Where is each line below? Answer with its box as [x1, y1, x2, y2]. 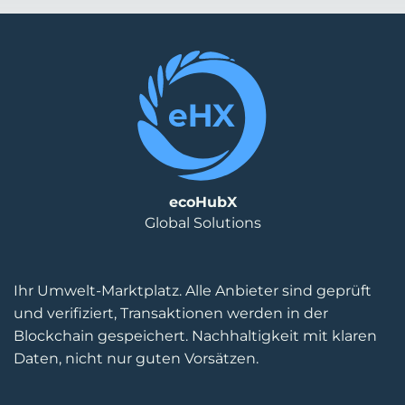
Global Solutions [144, 214, 261, 232]
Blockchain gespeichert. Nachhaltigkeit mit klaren [14, 326, 377, 344]
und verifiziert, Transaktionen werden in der [14, 304, 328, 322]
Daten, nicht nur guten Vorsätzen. [14, 349, 259, 367]
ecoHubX [168, 193, 237, 212]
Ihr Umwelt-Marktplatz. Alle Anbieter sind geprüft [14, 281, 372, 299]
